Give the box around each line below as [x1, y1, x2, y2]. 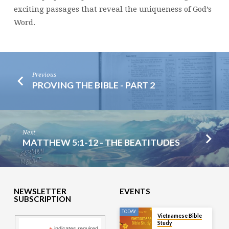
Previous [32, 71, 57, 79]
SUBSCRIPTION [13, 194, 71, 204]
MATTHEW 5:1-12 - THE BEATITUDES [22, 136, 180, 148]
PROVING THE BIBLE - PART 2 [32, 79, 155, 90]
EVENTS [119, 187, 150, 196]
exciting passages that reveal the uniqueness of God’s [13, 5, 212, 14]
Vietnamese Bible [157, 213, 202, 219]
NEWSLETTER [13, 187, 66, 196]
